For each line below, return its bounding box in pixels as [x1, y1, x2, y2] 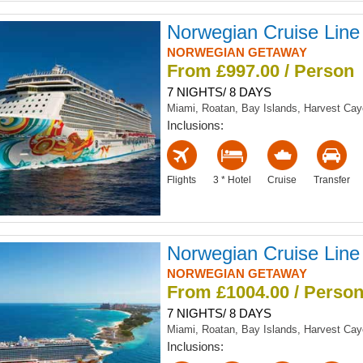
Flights [167, 173, 197, 186]
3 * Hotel [212, 173, 251, 186]
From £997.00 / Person [166, 60, 354, 81]
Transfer [313, 173, 350, 186]
